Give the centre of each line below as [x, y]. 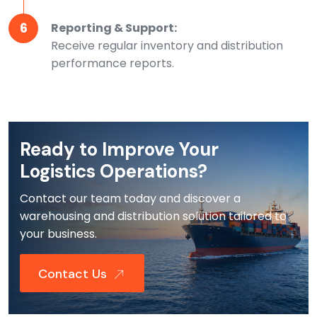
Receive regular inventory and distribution [167, 45]
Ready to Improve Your [119, 149]
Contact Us [74, 273]
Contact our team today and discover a [130, 198]
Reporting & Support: [114, 28]
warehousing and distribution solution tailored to [153, 216]
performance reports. [113, 63]
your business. [58, 234]
